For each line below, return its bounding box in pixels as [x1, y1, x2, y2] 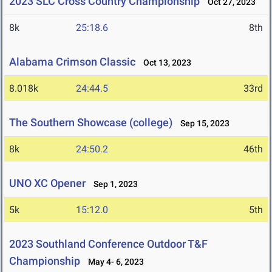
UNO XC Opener [9, 177, 86, 190]
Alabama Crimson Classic [9, 55, 135, 69]
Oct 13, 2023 [138, 58, 191, 68]
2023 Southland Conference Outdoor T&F [9, 237, 208, 251]
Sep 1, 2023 [88, 179, 138, 189]
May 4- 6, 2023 [83, 257, 144, 267]
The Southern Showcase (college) [9, 116, 172, 129]
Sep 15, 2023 [175, 118, 229, 129]
